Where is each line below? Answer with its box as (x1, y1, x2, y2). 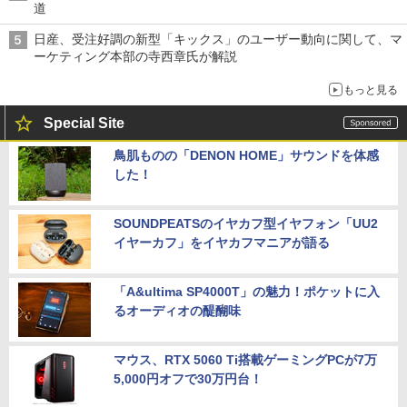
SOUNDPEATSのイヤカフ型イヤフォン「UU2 (114, 216, 378, 232)
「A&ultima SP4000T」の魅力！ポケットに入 (114, 284, 380, 300)
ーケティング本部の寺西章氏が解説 (34, 49, 237, 65)
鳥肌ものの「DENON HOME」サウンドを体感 (114, 148, 379, 164)
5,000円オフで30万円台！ (114, 372, 263, 387)
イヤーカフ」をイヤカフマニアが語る (114, 235, 330, 251)
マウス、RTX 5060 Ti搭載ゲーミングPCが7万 (114, 352, 377, 368)
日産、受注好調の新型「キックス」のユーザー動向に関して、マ (34, 32, 402, 47)
